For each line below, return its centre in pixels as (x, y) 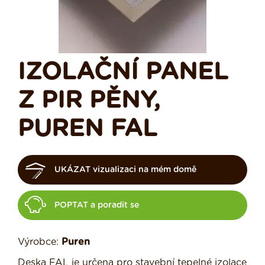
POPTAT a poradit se (97, 206)
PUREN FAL (88, 129)
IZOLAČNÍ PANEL (123, 72)
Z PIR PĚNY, (89, 101)
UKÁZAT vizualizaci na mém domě (125, 170)
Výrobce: (38, 242)
